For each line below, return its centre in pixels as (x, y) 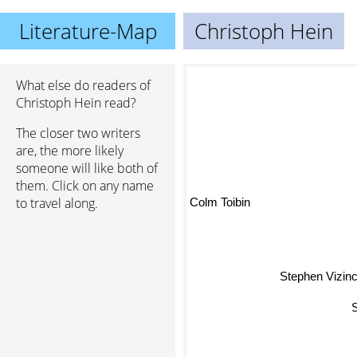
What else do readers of (83, 85)
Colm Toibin (220, 196)
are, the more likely (70, 151)
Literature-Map (88, 31)
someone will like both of (87, 168)
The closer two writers (78, 133)
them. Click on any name (85, 186)
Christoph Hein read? (76, 103)
